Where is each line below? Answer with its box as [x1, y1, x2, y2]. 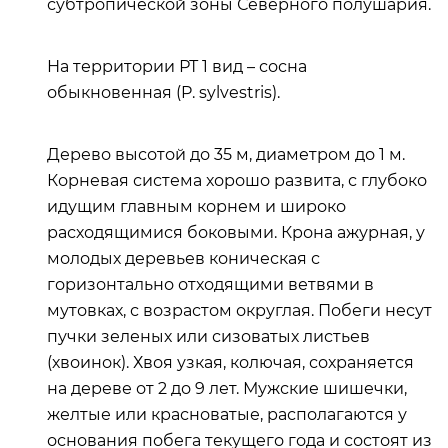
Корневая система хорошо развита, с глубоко [47, 171, 427, 190]
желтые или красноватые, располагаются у [47, 405, 407, 424]
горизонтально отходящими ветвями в [47, 275, 374, 294]
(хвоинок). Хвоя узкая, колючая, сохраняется [47, 353, 414, 372]
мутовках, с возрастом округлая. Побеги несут [47, 301, 432, 320]
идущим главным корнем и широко [47, 197, 346, 216]
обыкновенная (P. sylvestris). [47, 83, 280, 102]
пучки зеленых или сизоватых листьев [47, 327, 370, 346]
